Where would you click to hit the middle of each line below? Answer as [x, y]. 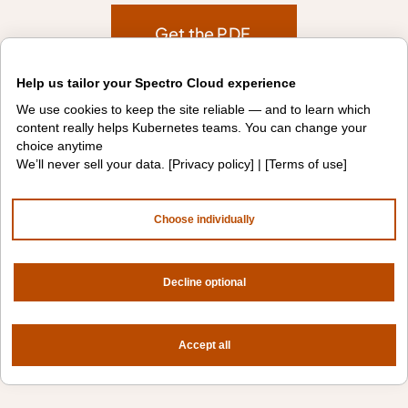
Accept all [204, 345]
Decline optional [204, 282]
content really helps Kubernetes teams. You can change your [192, 127]
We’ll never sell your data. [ [94, 164]
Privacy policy [211, 164]
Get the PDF [203, 33]
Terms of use [306, 164]
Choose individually [204, 219]
